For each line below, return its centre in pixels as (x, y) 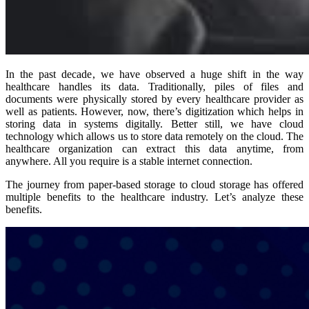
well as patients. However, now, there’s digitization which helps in (154, 112)
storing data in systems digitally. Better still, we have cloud (154, 124)
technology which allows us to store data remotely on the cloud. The (154, 137)
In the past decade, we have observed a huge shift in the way (154, 74)
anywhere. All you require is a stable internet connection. (129, 161)
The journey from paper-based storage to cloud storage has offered (154, 185)
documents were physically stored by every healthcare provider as (154, 99)
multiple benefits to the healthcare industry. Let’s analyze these (154, 197)
